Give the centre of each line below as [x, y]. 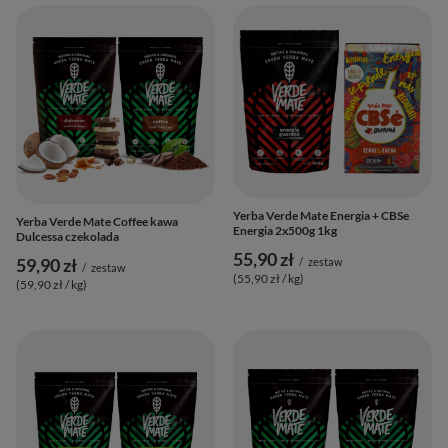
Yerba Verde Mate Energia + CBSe [321, 215]
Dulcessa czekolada [67, 236]
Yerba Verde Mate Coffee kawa [97, 221]
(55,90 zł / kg [266, 278]
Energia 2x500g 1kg [285, 230]
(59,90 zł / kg [49, 284]
